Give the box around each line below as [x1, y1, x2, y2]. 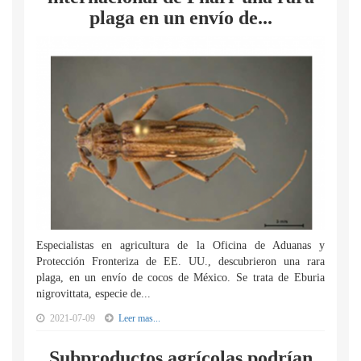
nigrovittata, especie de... [36, 288, 151, 300]
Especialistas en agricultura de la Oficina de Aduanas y [36, 239, 325, 251]
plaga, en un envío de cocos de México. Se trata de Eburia [36, 272, 325, 284]
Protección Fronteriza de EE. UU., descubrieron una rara [36, 255, 325, 268]
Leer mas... [118, 313, 160, 324]
